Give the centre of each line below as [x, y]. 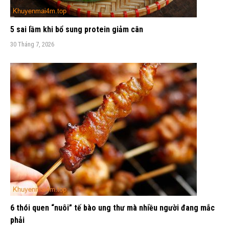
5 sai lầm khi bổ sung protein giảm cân [77, 30]
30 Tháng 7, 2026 [32, 44]
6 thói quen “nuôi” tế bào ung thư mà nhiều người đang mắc [112, 208]
